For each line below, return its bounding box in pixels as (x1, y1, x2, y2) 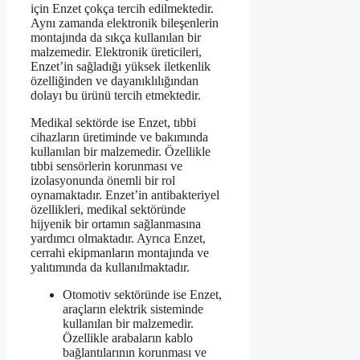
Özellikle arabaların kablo (63, 330, 193, 345)
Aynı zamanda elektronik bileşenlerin (31, 15, 219, 30)
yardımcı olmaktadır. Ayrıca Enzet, (31, 231, 206, 245)
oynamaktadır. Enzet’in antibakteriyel (31, 187, 219, 202)
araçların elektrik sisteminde (63, 301, 203, 316)
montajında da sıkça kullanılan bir (31, 30, 201, 44)
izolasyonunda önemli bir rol (31, 173, 175, 187)
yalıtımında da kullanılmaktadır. (31, 260, 190, 274)
